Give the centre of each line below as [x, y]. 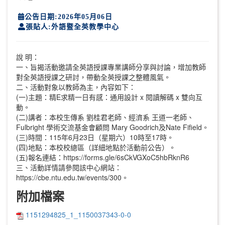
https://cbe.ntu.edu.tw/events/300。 [72, 177]
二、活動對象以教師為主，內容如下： [76, 87]
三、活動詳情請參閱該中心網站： [69, 167]
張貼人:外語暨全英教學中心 [72, 26]
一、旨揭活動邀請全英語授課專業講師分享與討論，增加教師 [111, 67]
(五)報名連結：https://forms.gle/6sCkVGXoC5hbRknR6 [102, 157]
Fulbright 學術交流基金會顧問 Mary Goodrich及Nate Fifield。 [112, 127]
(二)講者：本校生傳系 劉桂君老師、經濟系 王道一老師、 [105, 117]
